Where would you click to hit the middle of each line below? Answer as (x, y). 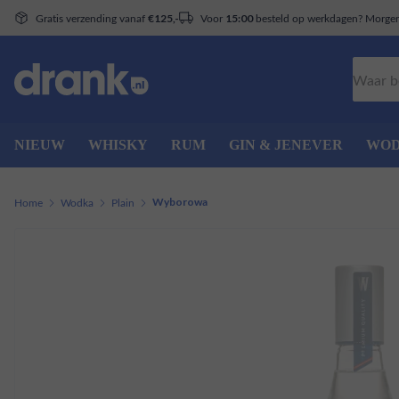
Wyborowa (180, 202)
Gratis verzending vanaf (92, 17)
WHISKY (118, 145)
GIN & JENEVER (286, 145)
